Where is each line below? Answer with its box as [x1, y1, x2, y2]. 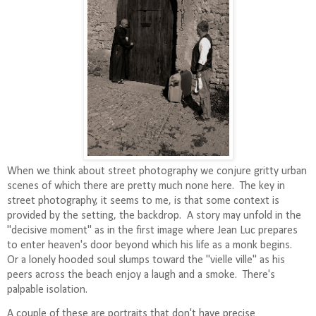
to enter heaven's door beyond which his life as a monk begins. [7, 239, 295, 251]
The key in [240, 180, 285, 192]
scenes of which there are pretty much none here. [7, 180, 234, 192]
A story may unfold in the [181, 209, 301, 221]
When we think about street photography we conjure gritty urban [7, 165, 307, 177]
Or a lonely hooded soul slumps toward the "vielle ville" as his [7, 254, 285, 266]
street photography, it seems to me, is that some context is [7, 195, 279, 207]
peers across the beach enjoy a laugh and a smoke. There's [7, 269, 275, 281]
